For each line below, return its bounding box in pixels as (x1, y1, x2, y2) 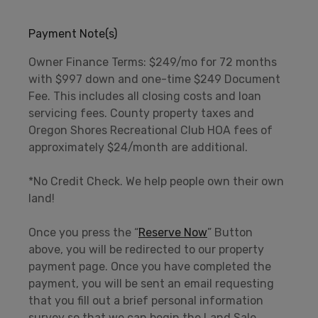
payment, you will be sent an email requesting (28, 276, 274, 290)
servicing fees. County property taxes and (28, 106, 254, 120)
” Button (207, 225, 253, 239)
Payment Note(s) (28, 26, 117, 40)
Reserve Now (138, 225, 207, 239)
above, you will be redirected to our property (28, 242, 264, 256)
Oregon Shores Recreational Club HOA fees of (28, 123, 273, 137)
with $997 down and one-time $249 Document (28, 72, 280, 86)
